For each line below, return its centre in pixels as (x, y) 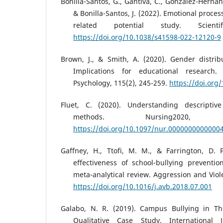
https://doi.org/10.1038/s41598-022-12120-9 (147, 37)
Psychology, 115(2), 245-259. (121, 83)
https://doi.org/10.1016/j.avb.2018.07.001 (143, 187)
